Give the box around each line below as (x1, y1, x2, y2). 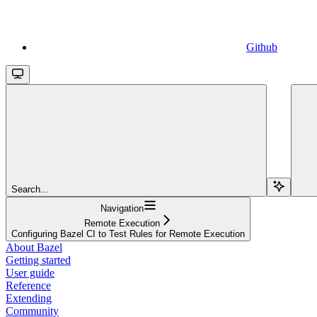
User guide (6, 266, 54, 279)
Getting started (6, 253, 71, 266)
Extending (6, 292, 52, 304)
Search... (11, 183, 49, 195)
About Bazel (6, 241, 62, 253)
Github (246, 40, 277, 53)
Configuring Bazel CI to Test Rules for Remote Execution (11, 228, 245, 239)
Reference (6, 279, 51, 292)
